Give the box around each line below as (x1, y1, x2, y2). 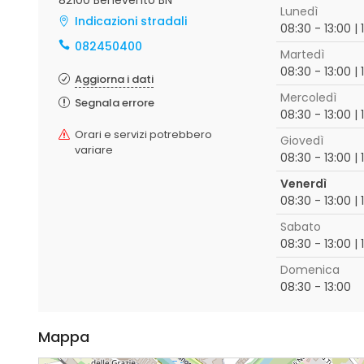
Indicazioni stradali (75, 13, 187, 29)
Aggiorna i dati (75, 71, 154, 87)
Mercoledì (279, 89, 336, 106)
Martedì (279, 46, 324, 63)
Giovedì (279, 132, 323, 149)
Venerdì (279, 175, 327, 192)
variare (75, 142, 113, 158)
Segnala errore (75, 95, 154, 110)
